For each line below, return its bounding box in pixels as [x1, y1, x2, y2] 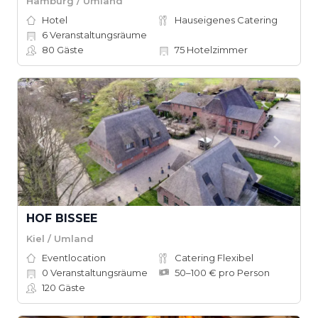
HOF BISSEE [26, 212, 97, 225]
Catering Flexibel [175, 252, 253, 263]
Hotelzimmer [185, 44, 248, 55]
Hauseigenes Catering [175, 14, 278, 26]
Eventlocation [42, 252, 106, 263]
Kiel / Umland [26, 232, 94, 244]
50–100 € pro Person [175, 267, 270, 278]
